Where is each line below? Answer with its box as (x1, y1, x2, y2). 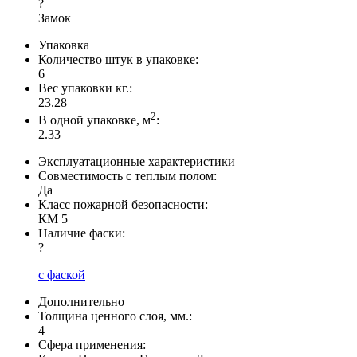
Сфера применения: (38, 338, 146, 352)
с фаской (38, 268, 85, 282)
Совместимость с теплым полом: (38, 169, 217, 183)
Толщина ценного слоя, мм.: (38, 309, 192, 324)
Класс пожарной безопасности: (38, 198, 208, 212)
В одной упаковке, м (38, 113, 151, 127)
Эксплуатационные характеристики (38, 155, 235, 169)
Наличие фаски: (38, 226, 128, 241)
